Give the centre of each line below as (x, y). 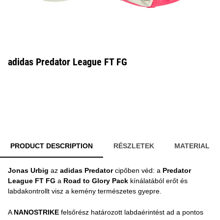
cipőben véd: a (138, 170)
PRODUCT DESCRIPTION (51, 146)
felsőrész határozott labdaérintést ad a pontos (131, 212)
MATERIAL (192, 146)
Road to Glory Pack (96, 181)
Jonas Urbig (28, 170)
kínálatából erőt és (158, 181)
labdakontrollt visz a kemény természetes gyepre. (85, 191)
